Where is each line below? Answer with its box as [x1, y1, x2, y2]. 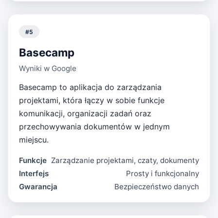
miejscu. [19, 134, 49, 145]
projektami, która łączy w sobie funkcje [19, 95, 165, 105]
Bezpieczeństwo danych [114, 182, 199, 192]
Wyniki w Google [19, 63, 77, 73]
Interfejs [19, 169, 49, 179]
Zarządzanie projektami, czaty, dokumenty [51, 156, 199, 165]
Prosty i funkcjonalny [126, 169, 199, 179]
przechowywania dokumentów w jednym [19, 121, 170, 131]
